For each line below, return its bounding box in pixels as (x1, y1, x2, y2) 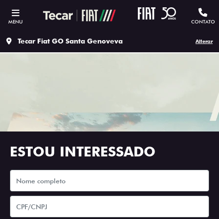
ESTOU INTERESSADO (10, 143, 155, 160)
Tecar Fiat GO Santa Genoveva (18, 37, 123, 45)
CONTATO (191, 19, 215, 24)
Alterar (196, 38, 213, 44)
